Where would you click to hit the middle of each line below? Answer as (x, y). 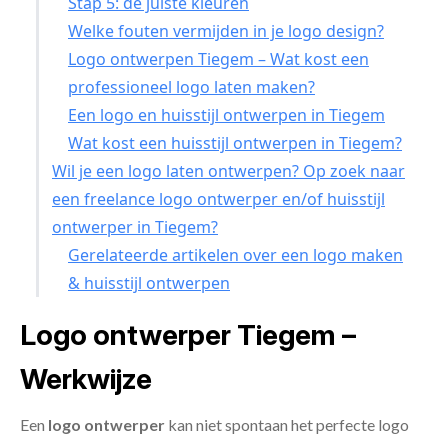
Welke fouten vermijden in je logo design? (226, 31)
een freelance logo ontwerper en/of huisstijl (218, 199)
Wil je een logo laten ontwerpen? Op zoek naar (228, 171)
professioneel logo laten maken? (191, 87)
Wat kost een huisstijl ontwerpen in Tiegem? (235, 143)
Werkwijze (86, 379)
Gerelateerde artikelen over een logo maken (235, 255)
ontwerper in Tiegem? (135, 227)
